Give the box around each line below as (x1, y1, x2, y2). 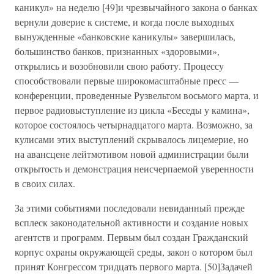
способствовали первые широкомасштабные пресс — (15, 74, 239, 87)
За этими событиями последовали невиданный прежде (15, 201, 245, 214)
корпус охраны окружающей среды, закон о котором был (15, 245, 253, 258)
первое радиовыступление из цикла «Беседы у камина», (15, 103, 250, 116)
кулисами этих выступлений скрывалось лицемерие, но (15, 133, 248, 146)
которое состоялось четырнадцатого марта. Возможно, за (15, 118, 253, 131)
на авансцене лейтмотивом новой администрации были (15, 147, 249, 160)
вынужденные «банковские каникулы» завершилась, (15, 30, 235, 43)
